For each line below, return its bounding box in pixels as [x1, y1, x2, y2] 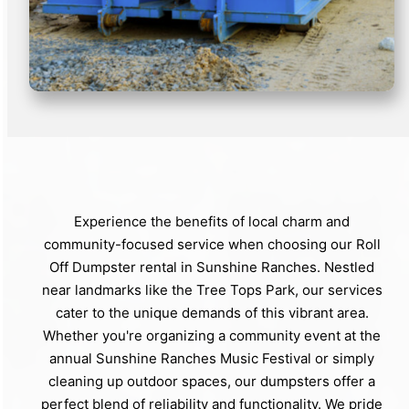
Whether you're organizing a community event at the [43, 327, 381, 345]
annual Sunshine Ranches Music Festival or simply [49, 350, 374, 368]
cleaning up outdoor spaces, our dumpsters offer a [48, 372, 375, 391]
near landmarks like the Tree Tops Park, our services [41, 281, 383, 299]
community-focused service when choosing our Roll [43, 236, 381, 254]
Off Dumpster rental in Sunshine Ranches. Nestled [49, 258, 374, 277]
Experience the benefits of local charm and [74, 213, 350, 231]
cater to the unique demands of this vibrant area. [55, 304, 369, 322]
